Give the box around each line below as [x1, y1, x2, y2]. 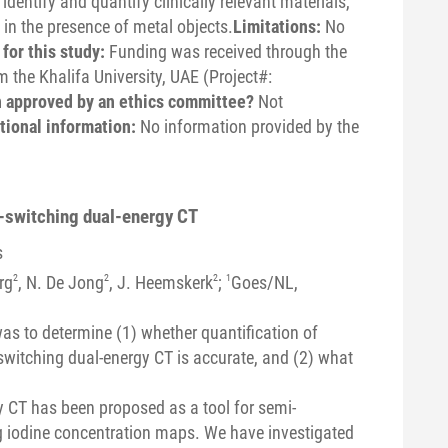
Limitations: [232, 15, 325, 37]
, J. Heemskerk [108, 271, 213, 293]
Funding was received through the [108, 40, 347, 62]
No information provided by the [139, 115, 359, 137]
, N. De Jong [17, 271, 104, 293]
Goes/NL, [230, 271, 298, 293]
